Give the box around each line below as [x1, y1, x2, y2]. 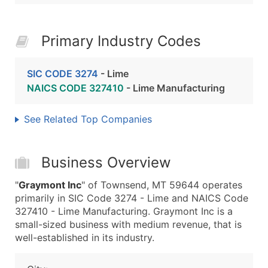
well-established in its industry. [15, 232, 154, 243]
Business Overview [41, 154, 171, 171]
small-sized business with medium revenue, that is [15, 218, 242, 230]
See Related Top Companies [24, 113, 152, 125]
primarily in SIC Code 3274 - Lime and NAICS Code [15, 192, 248, 204]
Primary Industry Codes [41, 32, 201, 50]
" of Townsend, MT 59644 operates [81, 179, 242, 191]
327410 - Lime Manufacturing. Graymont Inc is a [15, 205, 233, 217]
